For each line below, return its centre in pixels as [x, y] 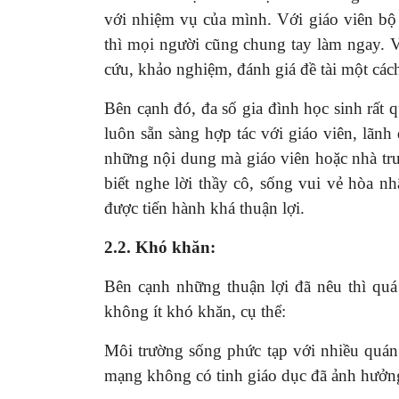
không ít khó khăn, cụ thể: [195, 311]
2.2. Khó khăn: [160, 247]
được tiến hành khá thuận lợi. [204, 208]
